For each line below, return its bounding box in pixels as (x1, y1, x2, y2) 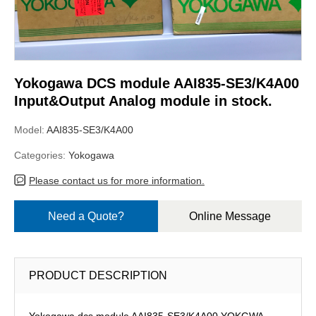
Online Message (189, 209, 271, 222)
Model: (14, 123, 47, 135)
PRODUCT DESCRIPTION (29, 269, 167, 281)
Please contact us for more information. (29, 174, 205, 186)
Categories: (14, 149, 68, 161)
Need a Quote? (48, 209, 124, 222)
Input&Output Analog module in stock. (14, 92, 272, 109)
